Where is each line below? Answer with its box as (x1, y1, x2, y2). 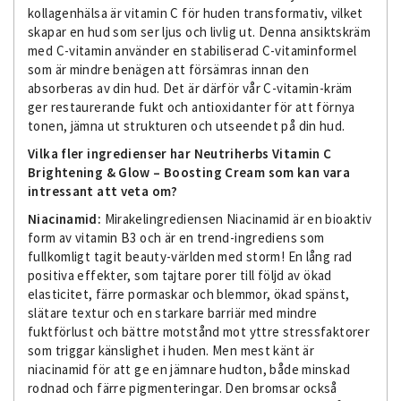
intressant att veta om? (28, 182, 178, 200)
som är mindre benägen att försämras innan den (28, 60, 309, 78)
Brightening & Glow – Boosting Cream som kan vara (28, 163, 350, 181)
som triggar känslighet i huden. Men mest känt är (28, 341, 314, 359)
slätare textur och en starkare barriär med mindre (28, 303, 318, 321)
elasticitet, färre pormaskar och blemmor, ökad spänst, (28, 285, 350, 303)
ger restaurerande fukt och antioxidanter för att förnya (28, 98, 355, 115)
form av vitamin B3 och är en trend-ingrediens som (28, 228, 325, 246)
